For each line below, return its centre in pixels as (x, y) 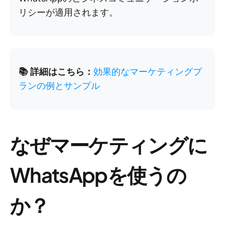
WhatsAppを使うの (98, 175)
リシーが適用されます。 (68, 12)
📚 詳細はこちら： (56, 72)
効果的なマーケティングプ (148, 72)
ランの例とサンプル (59, 86)
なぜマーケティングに (109, 144)
